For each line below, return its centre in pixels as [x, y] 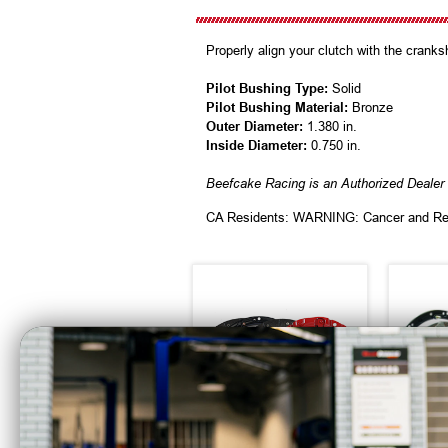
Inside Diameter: [256, 146]
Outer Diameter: [254, 127]
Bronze [370, 108]
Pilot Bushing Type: [267, 89]
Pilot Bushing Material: [277, 108]
